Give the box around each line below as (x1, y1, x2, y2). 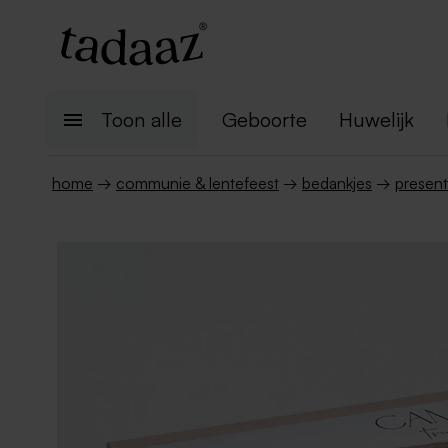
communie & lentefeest (116, 173, 279, 193)
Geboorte (222, 107, 307, 132)
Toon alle (101, 107, 182, 132)
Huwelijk (339, 107, 414, 132)
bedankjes (302, 173, 372, 193)
